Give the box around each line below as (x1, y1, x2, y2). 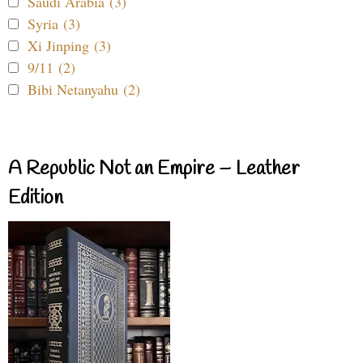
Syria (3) (28, 14, 80, 34)
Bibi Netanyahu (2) (28, 79, 140, 100)
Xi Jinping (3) (28, 36, 111, 56)
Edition (8, 186, 63, 212)
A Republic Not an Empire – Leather (8, 156, 300, 183)
